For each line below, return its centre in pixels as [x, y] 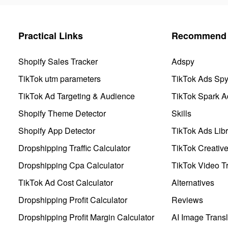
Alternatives [193, 182]
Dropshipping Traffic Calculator [74, 148]
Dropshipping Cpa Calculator [71, 165]
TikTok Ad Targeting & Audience [77, 96]
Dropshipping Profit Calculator [73, 199]
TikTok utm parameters [60, 78]
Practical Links [51, 35]
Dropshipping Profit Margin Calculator [86, 217]
